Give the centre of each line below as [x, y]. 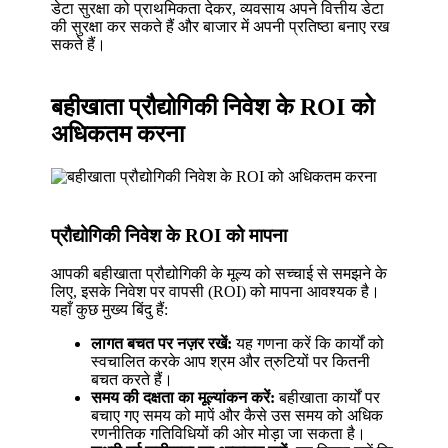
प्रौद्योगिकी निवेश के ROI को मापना [169, 235]
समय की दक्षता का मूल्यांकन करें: [183, 398]
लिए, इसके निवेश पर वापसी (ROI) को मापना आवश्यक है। [216, 292]
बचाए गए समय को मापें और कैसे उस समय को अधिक [237, 416]
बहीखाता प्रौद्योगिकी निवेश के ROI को [213, 107]
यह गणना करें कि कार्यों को [308, 344]
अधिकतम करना [118, 134]
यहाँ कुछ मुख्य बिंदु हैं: [110, 310]
